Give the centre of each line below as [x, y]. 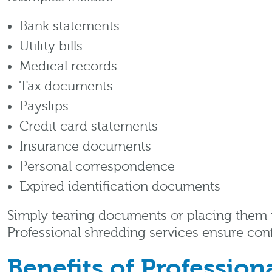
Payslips [44, 107]
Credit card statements [89, 127]
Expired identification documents [120, 187]
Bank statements [70, 26]
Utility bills [51, 46]
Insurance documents [85, 147]
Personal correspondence [97, 167]
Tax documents [66, 87]
